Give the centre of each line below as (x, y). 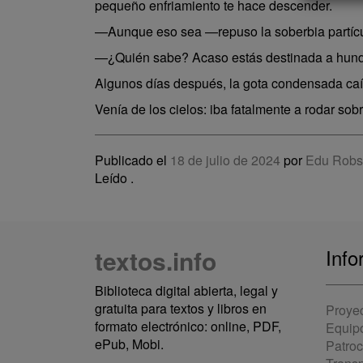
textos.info (156, 261)
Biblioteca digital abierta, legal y (186, 290)
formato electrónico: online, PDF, (188, 326)
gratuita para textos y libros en (181, 308)
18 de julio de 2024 (225, 160)
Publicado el (132, 160)
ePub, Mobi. (129, 344)
